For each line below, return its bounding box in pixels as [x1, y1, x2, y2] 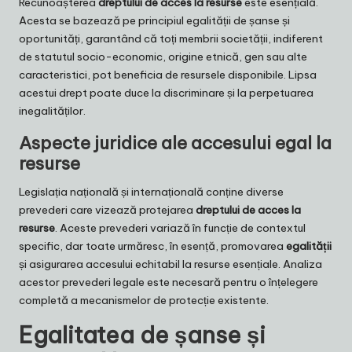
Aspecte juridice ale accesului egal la [19, 132, 332, 155]
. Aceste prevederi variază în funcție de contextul [55, 221, 306, 236]
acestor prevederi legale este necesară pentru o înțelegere [19, 275, 318, 290]
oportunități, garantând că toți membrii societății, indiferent [19, 31, 323, 46]
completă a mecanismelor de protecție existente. [19, 293, 269, 308]
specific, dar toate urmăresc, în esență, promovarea [19, 239, 286, 254]
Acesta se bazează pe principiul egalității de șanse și [19, 13, 290, 28]
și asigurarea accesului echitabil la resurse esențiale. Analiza [19, 257, 322, 272]
